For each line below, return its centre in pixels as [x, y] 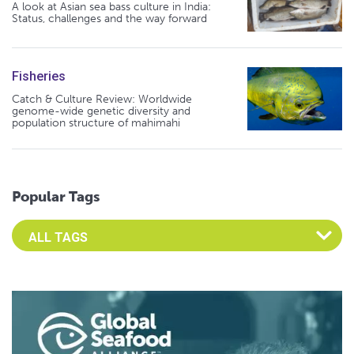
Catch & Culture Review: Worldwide [102, 100]
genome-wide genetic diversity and [101, 111]
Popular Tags [56, 197]
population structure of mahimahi [96, 123]
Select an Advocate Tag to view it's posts [125, 228]
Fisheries [39, 77]
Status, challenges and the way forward [109, 19]
